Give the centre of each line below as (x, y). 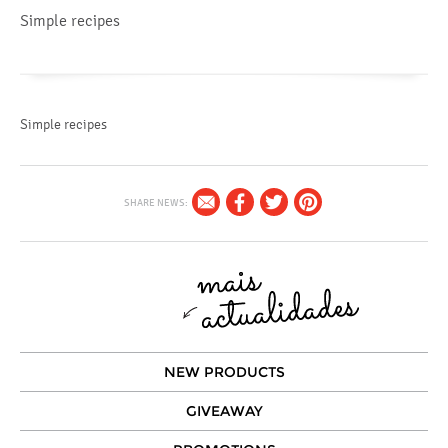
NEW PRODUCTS (224, 372)
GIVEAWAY (224, 411)
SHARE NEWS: (156, 202)
